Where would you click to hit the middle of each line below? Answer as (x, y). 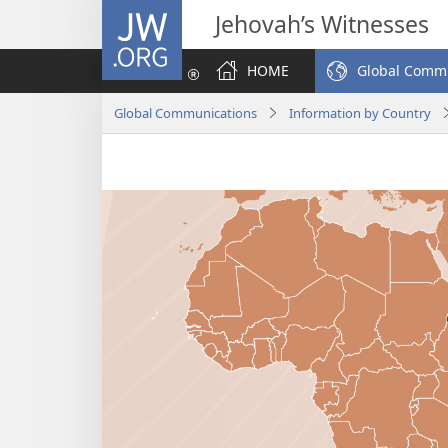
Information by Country (360, 112)
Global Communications (185, 112)
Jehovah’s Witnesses (322, 24)
